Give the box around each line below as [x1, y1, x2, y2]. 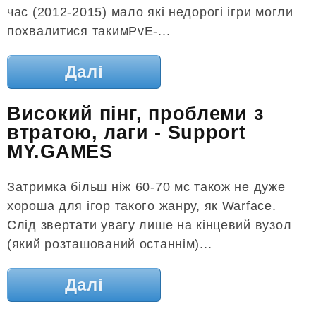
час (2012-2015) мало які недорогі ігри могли [7, 4, 293, 19]
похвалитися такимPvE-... [7, 23, 171, 38]
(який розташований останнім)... [7, 236, 212, 251]
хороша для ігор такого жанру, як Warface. [7, 198, 276, 213]
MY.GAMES [7, 141, 113, 163]
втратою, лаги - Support [7, 122, 246, 144]
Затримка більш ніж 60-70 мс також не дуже [7, 179, 286, 194]
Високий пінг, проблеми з [7, 103, 264, 125]
